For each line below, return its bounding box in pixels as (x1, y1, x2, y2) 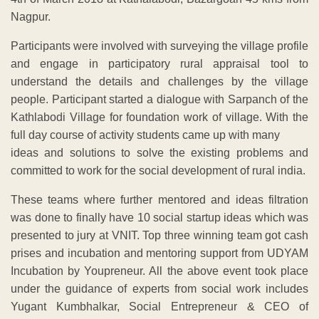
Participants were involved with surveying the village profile (11, 39, 308, 52)
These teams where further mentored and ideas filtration (11, 193, 308, 206)
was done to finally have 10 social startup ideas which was (11, 211, 308, 224)
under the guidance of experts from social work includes (11, 282, 308, 295)
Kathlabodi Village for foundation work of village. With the (11, 110, 308, 123)
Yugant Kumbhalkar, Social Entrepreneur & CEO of (11, 300, 308, 313)
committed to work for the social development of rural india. (11, 164, 305, 177)
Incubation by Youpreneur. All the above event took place (11, 264, 308, 277)
